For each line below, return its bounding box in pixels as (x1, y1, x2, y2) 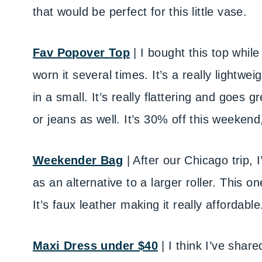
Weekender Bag (33, 154, 123, 167)
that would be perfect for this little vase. (33, 5, 247, 18)
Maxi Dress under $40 (33, 239, 158, 252)
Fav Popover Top (33, 46, 130, 59)
